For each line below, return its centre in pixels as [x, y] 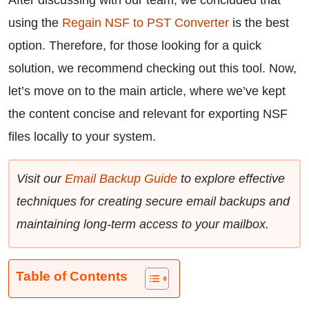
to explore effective [231, 179]
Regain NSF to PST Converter [146, 23]
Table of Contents [72, 276]
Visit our [41, 179]
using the [35, 23]
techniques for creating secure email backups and [153, 201]
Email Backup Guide [121, 179]
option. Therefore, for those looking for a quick [135, 46]
